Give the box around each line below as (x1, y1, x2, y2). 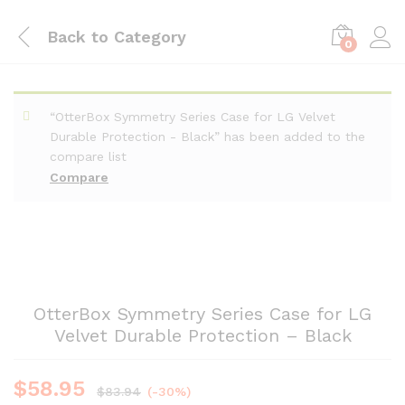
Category (108, 26, 186, 46)
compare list (50, 149, 127, 164)
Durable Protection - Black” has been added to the (50, 129, 365, 144)
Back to (47, 26, 108, 46)
